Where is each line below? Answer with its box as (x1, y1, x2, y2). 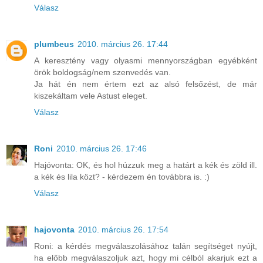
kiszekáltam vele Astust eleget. (34, 90, 147, 100)
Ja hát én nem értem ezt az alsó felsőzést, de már (34, 79, 257, 89)
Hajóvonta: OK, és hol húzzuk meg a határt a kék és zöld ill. (34, 160, 257, 170)
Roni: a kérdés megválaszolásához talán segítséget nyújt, (34, 241, 257, 251)
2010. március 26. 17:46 (56, 143, 147, 153)
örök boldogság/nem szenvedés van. (34, 67, 171, 77)
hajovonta (34, 224, 75, 234)
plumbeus (34, 39, 74, 49)
